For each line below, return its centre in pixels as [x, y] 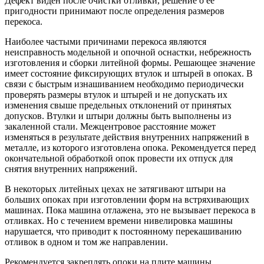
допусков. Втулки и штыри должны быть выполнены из [118, 116]
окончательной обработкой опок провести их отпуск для [119, 159]
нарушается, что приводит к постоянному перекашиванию [123, 232]
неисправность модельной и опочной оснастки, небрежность [128, 52]
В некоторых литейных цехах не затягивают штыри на [115, 189]
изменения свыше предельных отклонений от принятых [118, 105]
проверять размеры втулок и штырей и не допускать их [116, 95]
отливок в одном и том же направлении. [86, 242]
